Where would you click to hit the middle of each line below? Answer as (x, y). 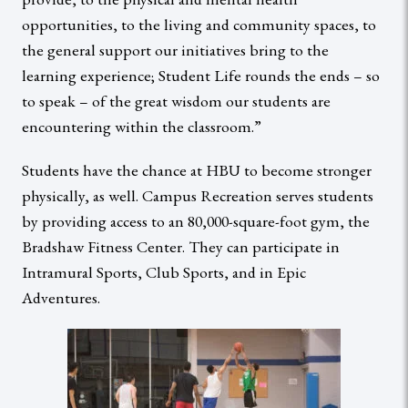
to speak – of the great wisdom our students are (176, 100)
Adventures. (61, 297)
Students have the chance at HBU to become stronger (197, 169)
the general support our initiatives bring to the (175, 49)
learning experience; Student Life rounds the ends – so (201, 75)
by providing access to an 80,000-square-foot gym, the (196, 220)
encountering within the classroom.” (142, 126)
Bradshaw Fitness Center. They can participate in (181, 246)
